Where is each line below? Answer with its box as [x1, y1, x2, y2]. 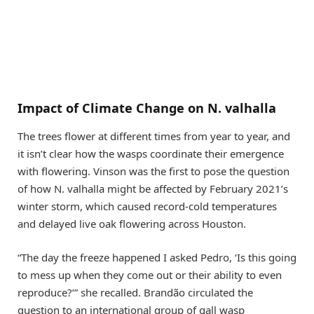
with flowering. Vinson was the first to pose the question [18, 163, 289, 178]
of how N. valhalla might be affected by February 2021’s [18, 181, 288, 196]
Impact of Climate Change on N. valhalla [18, 100, 276, 117]
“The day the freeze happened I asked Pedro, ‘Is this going [18, 250, 296, 264]
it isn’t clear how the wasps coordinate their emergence [18, 146, 284, 161]
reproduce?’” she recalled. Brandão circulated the [18, 285, 253, 299]
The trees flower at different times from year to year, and [18, 128, 290, 143]
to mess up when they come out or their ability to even [18, 267, 282, 282]
